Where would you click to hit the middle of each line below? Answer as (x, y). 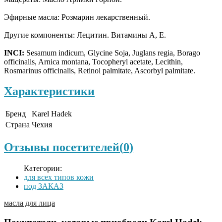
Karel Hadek (52, 114)
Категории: (43, 168)
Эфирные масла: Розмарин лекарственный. (77, 17)
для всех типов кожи (59, 177)
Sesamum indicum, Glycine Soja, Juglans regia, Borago (112, 53)
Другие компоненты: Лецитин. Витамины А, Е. (85, 35)
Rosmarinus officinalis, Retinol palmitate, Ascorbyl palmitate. (100, 70)
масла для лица (29, 203)
